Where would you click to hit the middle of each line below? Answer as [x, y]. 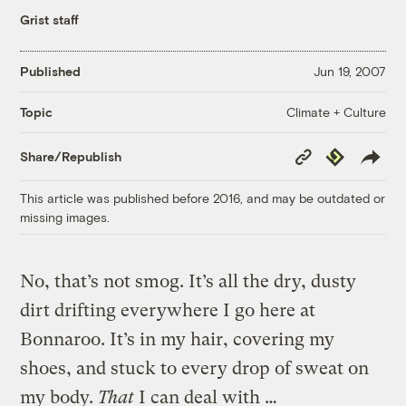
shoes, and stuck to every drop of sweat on [195, 368]
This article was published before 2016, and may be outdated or [203, 198]
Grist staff [50, 19]
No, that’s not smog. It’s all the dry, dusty [188, 281]
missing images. [65, 217]
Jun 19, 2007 [349, 72]
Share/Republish [71, 157]
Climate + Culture [336, 111]
